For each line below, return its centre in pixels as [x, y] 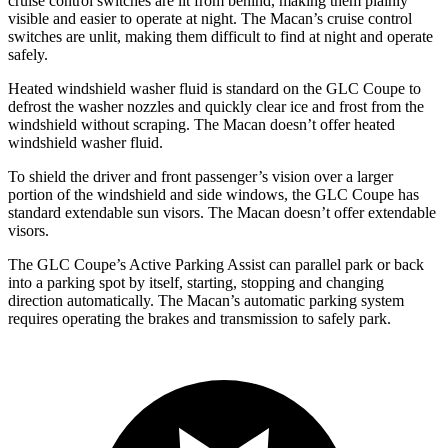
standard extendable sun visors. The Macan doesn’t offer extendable [222, 212]
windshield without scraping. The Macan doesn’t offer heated [201, 124]
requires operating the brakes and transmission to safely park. [199, 318]
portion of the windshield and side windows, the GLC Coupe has [213, 194]
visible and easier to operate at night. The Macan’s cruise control [210, 18]
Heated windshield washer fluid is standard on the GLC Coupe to [214, 88]
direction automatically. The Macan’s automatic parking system [206, 300]
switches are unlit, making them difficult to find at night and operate [220, 36]
